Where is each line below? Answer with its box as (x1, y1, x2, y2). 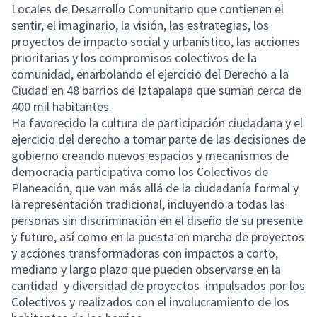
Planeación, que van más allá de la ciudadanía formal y (11, 180, 299, 196)
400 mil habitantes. (11, 98, 115, 115)
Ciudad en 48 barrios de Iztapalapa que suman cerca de (11, 82, 301, 98)
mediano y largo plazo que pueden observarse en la (11, 261, 281, 277)
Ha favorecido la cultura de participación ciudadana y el (11, 115, 303, 131)
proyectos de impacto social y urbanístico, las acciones (11, 33, 300, 50)
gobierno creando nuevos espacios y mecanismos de (11, 147, 289, 163)
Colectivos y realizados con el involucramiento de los (11, 294, 289, 310)
